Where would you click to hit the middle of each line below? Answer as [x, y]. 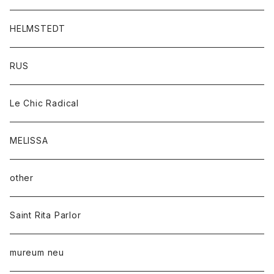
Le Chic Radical [44, 103]
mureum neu [37, 252]
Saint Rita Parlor [46, 215]
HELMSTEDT [38, 28]
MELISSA [29, 140]
